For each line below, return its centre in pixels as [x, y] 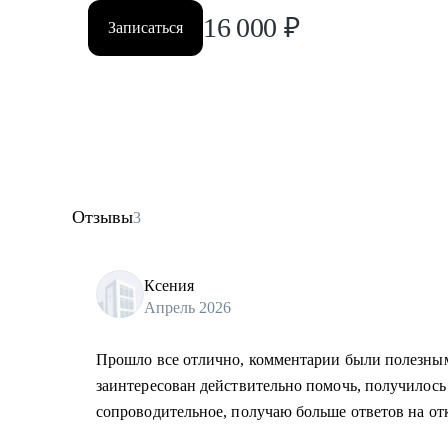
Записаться [145, 27]
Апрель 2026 [187, 307]
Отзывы [102, 217]
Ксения [169, 285]
